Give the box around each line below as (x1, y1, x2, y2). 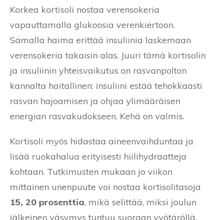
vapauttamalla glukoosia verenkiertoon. (10, 19, 175, 30)
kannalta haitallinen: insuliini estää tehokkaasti (10, 80, 202, 91)
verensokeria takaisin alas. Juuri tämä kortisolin (10, 49, 206, 61)
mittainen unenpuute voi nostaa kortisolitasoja (10, 181, 201, 192)
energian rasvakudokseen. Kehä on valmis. (10, 110, 184, 122)
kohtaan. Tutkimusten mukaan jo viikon (10, 165, 172, 177)
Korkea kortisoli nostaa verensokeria (10, 3, 160, 15)
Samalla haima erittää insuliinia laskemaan (10, 34, 191, 46)
